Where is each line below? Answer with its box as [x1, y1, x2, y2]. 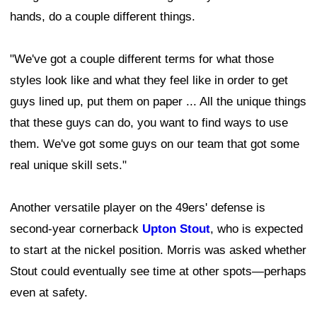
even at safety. [10, 286, 88, 300]
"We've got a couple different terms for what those [10, 52, 274, 67]
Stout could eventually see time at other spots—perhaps [10, 265, 306, 279]
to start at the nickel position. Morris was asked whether [10, 243, 306, 258]
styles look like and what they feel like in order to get [10, 74, 288, 88]
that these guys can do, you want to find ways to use [10, 116, 288, 130]
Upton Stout [142, 222, 210, 236]
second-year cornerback [10, 222, 142, 236]
